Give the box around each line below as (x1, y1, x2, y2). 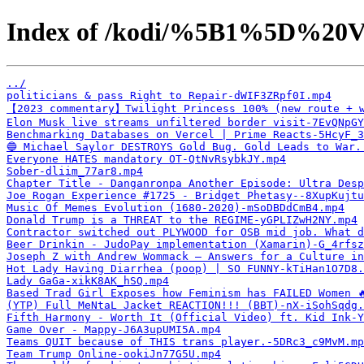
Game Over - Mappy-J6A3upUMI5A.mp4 (6, 323, 221, 336)
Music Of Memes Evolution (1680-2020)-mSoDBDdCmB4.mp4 (6, 201, 344, 214)
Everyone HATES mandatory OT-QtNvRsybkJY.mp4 (6, 152, 286, 165)
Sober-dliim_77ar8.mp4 (6, 164, 143, 177)
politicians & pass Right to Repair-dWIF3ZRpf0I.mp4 (6, 89, 331, 102)
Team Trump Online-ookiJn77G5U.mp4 (6, 347, 221, 360)
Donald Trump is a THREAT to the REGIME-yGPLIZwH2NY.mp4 (6, 213, 357, 226)
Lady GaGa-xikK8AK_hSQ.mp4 (6, 274, 169, 287)
